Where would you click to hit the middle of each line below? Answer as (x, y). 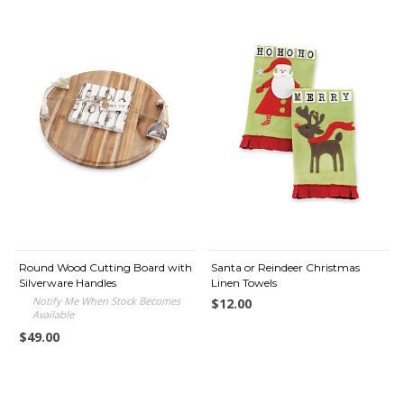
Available (53, 314)
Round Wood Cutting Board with (106, 267)
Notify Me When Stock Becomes (106, 301)
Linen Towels (244, 283)
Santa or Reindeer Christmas (285, 267)
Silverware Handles (68, 283)
